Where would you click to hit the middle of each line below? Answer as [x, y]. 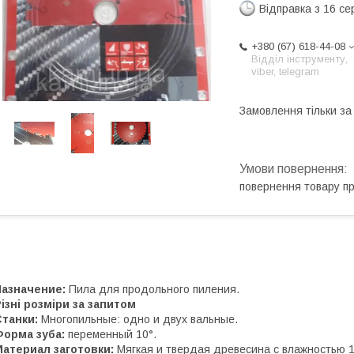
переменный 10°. [111, 335]
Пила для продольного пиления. [153, 290]
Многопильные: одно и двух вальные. [138, 320]
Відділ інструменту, [299, 59]
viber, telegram [285, 72]
